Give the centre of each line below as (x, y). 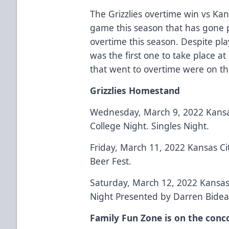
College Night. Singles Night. (150, 125)
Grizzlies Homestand (135, 90)
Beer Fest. (111, 161)
